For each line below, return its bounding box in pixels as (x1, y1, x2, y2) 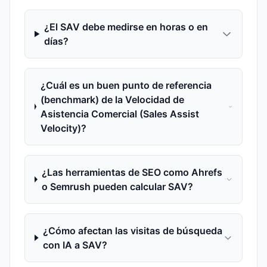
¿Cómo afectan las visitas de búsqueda (43, 225, 223, 237)
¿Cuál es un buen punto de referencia (41, 79, 212, 91)
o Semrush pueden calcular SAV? (42, 181, 194, 193)
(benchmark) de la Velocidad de (41, 94, 185, 105)
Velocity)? (41, 122, 87, 134)
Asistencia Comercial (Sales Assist (41, 108, 200, 120)
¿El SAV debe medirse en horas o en (44, 21, 209, 33)
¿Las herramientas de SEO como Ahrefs (42, 166, 223, 178)
